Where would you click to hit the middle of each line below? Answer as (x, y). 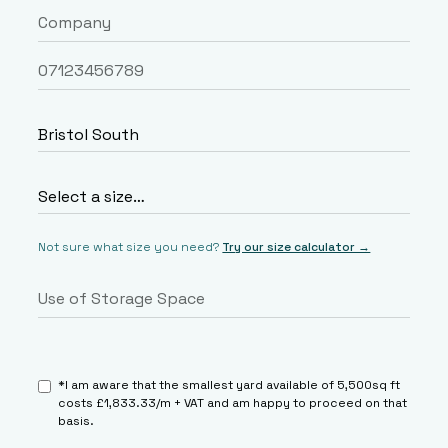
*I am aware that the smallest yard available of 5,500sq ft (229, 385)
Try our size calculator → (296, 247)
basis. (76, 421)
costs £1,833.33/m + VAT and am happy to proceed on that (233, 403)
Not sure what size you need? (130, 247)
